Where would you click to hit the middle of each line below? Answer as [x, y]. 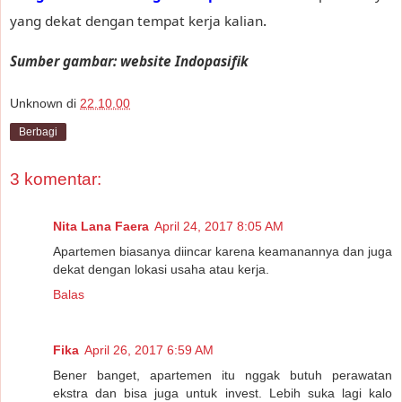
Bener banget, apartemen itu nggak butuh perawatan [223, 375]
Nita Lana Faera [101, 226]
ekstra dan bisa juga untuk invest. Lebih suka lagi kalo [223, 393]
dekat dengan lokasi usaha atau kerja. [161, 269]
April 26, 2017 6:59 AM [149, 350]
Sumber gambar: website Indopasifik [129, 61]
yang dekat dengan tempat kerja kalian [136, 20]
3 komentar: [56, 179]
